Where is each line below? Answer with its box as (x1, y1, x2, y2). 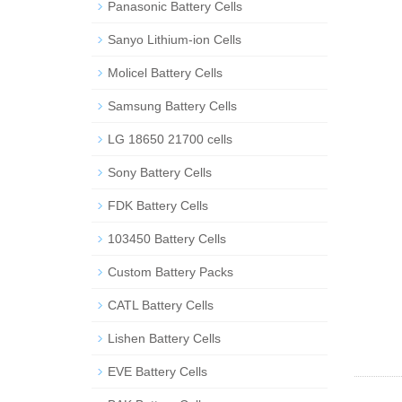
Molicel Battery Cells (108, 66, 223, 80)
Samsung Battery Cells (108, 99, 237, 113)
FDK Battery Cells (108, 198, 208, 213)
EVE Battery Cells (108, 364, 207, 379)
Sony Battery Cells (108, 165, 212, 179)
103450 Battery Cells (108, 232, 226, 246)
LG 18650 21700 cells (108, 132, 232, 146)
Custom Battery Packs (108, 265, 233, 279)
